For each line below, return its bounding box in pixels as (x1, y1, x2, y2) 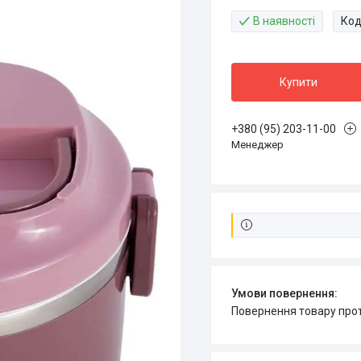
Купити (279, 76, 317, 89)
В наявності (252, 15, 315, 27)
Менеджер (230, 139, 284, 151)
